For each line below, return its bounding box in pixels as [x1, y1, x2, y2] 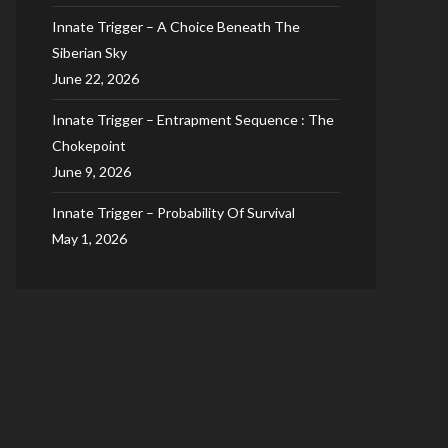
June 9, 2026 [52, 163, 131, 180]
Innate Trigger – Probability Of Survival [52, 204, 295, 221]
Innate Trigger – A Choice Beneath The [52, 18, 300, 35]
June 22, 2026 [52, 70, 139, 87]
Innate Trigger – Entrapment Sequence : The [52, 111, 334, 128]
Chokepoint [52, 137, 126, 154]
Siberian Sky [52, 44, 127, 61]
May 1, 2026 [52, 230, 127, 247]
